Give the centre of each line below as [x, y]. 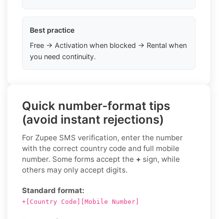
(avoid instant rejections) [93, 119]
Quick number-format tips [96, 106]
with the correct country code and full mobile [101, 148]
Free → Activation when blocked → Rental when [108, 45]
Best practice [52, 30]
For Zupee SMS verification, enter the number [102, 137]
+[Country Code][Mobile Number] [81, 201]
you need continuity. [63, 56]
